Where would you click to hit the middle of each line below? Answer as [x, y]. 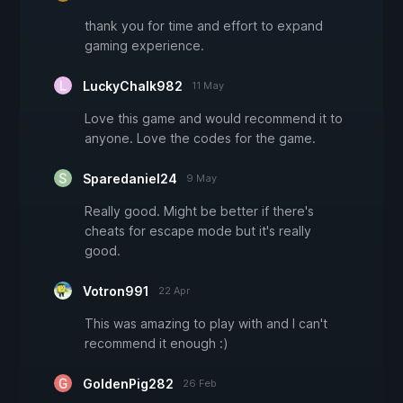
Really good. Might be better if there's [199, 211]
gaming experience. [144, 46]
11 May [208, 86]
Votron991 [116, 291]
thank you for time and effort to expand [204, 26]
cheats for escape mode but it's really [198, 231]
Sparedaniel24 [130, 179]
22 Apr [174, 291]
